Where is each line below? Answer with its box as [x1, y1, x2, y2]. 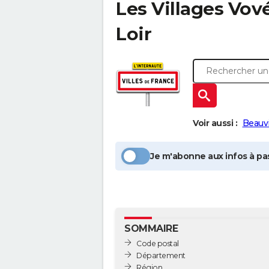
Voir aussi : [193, 118, 237, 128]
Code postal [136, 238, 179, 248]
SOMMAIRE [124, 223, 178, 234]
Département [136, 250, 186, 260]
